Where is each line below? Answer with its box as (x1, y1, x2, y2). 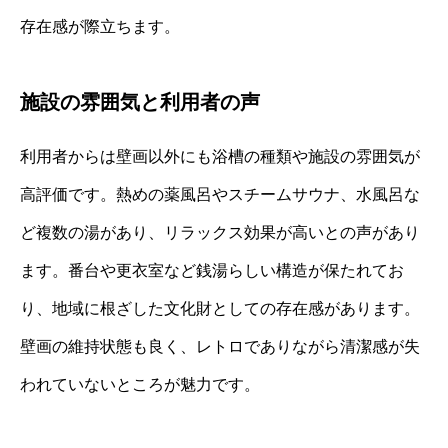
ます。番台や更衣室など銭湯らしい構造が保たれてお (20, 261, 404, 279)
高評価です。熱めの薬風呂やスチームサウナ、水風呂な (20, 185, 420, 203)
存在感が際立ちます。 (20, 17, 180, 35)
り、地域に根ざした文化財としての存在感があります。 (20, 299, 420, 317)
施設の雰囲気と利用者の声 (20, 90, 260, 113)
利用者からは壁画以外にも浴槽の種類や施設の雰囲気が (20, 147, 420, 165)
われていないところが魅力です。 (20, 375, 260, 393)
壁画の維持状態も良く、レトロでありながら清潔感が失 (20, 337, 420, 355)
